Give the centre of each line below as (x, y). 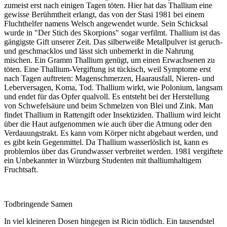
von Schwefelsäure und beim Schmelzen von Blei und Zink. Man (109, 106)
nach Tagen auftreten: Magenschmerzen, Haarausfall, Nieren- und (109, 79)
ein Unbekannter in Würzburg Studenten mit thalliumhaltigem (103, 161)
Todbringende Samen (38, 204)
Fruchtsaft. (21, 170)
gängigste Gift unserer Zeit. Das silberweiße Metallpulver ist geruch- (113, 42)
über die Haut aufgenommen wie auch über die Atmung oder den (108, 124)
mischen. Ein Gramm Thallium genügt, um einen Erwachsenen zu (109, 60)
